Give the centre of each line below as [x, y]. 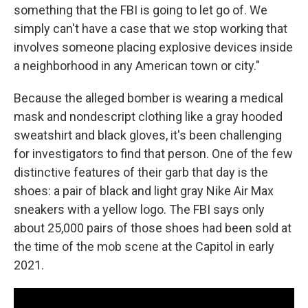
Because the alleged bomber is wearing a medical [148, 98]
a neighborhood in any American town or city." [137, 66]
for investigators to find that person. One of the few [153, 154]
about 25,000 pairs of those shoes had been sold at [153, 228]
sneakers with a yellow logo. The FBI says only [139, 209]
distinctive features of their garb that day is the [141, 172]
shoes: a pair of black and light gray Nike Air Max [144, 191]
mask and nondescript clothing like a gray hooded [148, 117]
